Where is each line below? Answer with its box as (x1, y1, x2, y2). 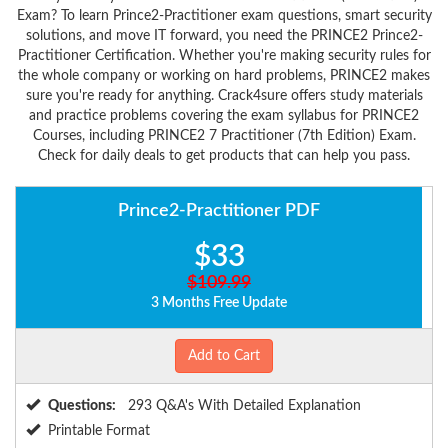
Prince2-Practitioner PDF (118, 202, 320, 221)
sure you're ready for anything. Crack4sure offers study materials (25, 89, 423, 104)
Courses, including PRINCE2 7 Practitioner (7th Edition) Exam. (32, 129, 416, 144)
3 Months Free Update (151, 296, 287, 311)
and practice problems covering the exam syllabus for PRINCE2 (29, 109, 419, 124)
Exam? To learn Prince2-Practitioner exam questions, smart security (16, 9, 432, 24)
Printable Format (48, 424, 150, 439)
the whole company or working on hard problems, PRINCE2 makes (18, 69, 430, 84)
